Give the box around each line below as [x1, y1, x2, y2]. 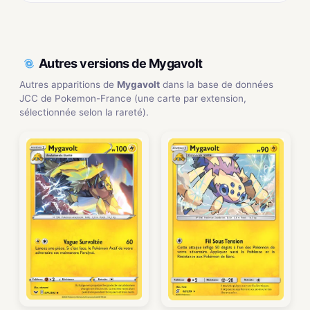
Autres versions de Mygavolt [39, 56, 203, 71]
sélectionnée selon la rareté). [19, 106, 149, 118]
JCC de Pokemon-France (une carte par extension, [19, 92, 246, 104]
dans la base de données [160, 78, 273, 90]
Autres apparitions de [19, 78, 117, 90]
